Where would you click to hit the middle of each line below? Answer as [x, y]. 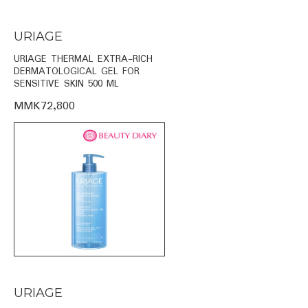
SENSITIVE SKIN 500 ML [66, 84]
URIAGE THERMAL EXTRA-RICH [83, 59]
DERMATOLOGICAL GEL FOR [77, 71]
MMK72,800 [44, 106]
